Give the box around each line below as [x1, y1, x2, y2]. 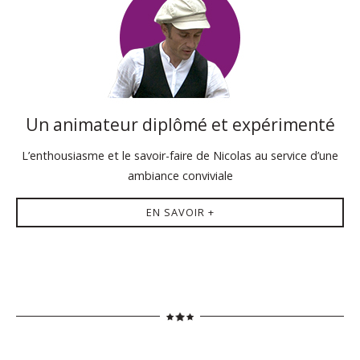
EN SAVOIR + [145, 204, 215, 219]
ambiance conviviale [127, 167, 233, 183]
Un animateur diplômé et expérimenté [25, 113, 335, 136]
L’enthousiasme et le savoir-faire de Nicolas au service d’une [22, 147, 338, 163]
